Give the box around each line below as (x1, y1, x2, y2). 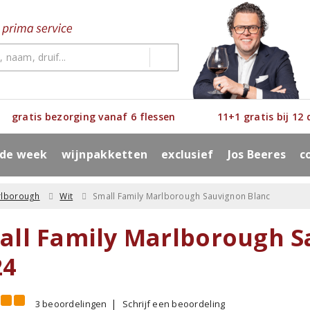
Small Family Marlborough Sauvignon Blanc (93, 190, 271, 202)
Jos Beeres (227, 147, 286, 162)
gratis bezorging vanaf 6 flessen (11, 110, 176, 123)
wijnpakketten (61, 147, 148, 162)
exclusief (161, 147, 214, 162)
